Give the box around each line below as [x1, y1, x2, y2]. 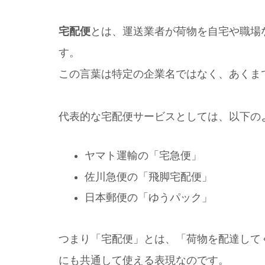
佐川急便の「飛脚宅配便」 [84, 170, 212, 183]
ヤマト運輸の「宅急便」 [84, 150, 202, 162]
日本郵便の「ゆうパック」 [84, 192, 212, 204]
